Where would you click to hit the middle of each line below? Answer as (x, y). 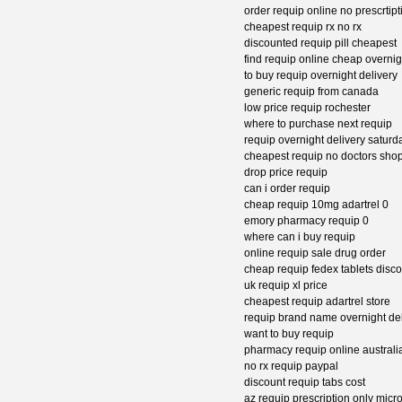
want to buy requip (289, 334)
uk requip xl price (286, 286)
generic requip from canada (311, 92)
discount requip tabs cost (305, 383)
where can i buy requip (300, 237)
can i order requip (287, 189)
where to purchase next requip (318, 124)
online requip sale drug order (315, 253)
